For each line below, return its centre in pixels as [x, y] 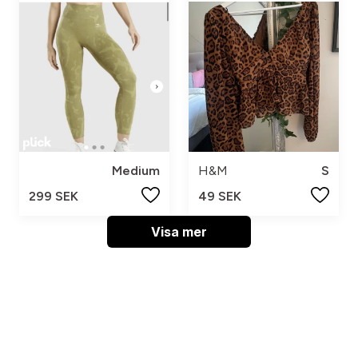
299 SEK [54, 197]
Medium [136, 171]
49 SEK [220, 197]
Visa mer [179, 232]
